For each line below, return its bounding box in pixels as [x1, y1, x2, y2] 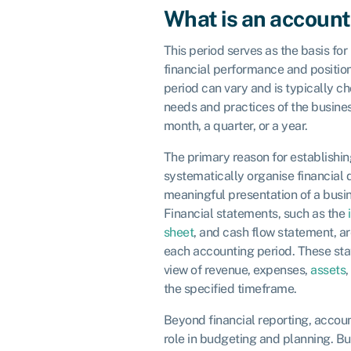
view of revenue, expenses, [163, 262, 310, 277]
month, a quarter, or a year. [163, 118, 308, 133]
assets [310, 262, 346, 277]
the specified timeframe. [163, 280, 297, 296]
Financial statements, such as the [163, 205, 348, 221]
